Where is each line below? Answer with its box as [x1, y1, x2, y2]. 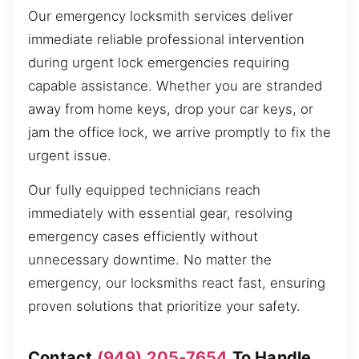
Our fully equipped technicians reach [28, 182, 260, 199]
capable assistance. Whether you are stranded [28, 78, 322, 95]
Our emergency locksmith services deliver [28, 8, 293, 25]
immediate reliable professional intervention [28, 31, 305, 48]
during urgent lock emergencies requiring [28, 54, 289, 71]
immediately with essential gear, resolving [28, 205, 292, 222]
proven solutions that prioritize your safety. [28, 298, 301, 315]
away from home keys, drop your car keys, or [28, 101, 313, 118]
